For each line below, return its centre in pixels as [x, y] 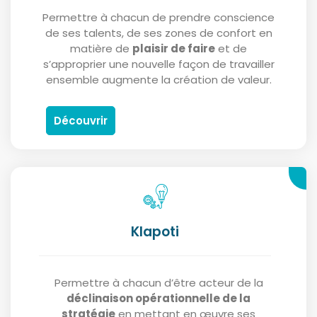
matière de [101, 49]
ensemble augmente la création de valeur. [158, 80]
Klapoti [155, 232]
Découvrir [81, 121]
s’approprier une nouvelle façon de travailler [158, 64]
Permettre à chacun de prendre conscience [158, 18]
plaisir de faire [174, 49]
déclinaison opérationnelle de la [158, 299]
